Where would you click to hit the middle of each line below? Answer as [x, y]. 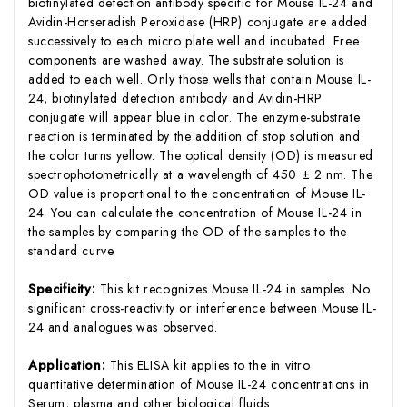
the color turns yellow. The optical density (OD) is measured [201, 155]
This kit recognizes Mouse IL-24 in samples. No [235, 288]
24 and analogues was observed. [124, 327]
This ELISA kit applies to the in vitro [210, 365]
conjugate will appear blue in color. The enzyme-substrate [194, 117]
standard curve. [72, 250]
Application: [69, 365]
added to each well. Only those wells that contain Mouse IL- [200, 79]
